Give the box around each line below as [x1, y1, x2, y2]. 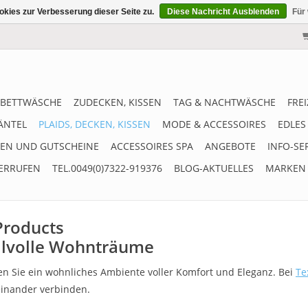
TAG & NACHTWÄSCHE [173, 96, 276, 109]
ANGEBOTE [205, 140, 256, 153]
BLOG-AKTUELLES [174, 162, 254, 175]
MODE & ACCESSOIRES [162, 118, 266, 131]
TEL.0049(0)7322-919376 [52, 162, 162, 175]
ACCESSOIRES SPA [111, 140, 193, 153]
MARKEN [265, 162, 306, 175]
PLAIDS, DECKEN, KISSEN [38, 118, 151, 131]
